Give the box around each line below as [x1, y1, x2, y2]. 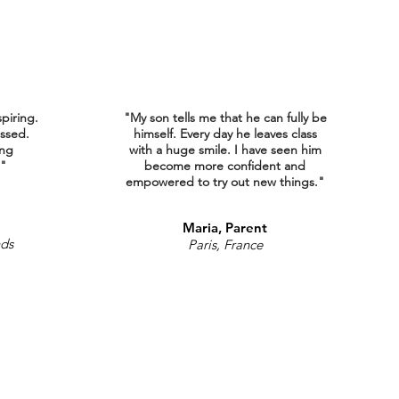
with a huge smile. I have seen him [128, 141, 322, 158]
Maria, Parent [183, 218, 268, 236]
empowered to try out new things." [126, 173, 325, 190]
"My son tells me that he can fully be [123, 109, 327, 126]
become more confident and [144, 157, 306, 174]
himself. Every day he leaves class [133, 125, 317, 142]
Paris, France [187, 235, 263, 253]
